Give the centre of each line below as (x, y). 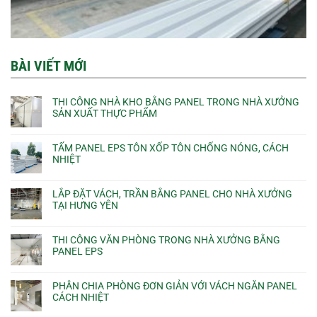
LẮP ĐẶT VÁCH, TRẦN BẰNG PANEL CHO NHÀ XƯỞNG (172, 194)
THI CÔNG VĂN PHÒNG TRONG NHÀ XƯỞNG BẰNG (166, 240)
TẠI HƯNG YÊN (85, 205)
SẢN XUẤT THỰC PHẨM (105, 113)
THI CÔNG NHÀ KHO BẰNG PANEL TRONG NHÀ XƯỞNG (176, 102)
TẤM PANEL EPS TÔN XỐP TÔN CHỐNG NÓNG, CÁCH (171, 148)
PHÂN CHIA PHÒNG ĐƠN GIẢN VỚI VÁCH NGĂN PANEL (175, 286)
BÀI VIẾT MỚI (48, 65)
